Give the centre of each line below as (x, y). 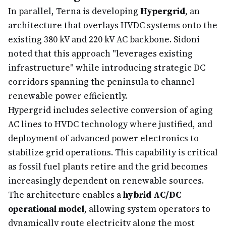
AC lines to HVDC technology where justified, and (110, 124)
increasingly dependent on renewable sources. (106, 181)
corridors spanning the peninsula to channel (101, 82)
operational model (46, 209)
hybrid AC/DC (152, 195)
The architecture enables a (66, 195)
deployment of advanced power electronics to (103, 138)
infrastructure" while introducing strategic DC (107, 68)
